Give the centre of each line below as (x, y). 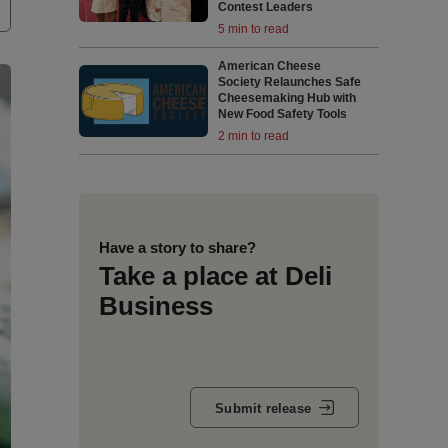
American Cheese (270, 66)
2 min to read (254, 136)
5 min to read (254, 29)
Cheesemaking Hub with (287, 98)
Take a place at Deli (215, 276)
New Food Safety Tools (283, 114)
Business (155, 306)
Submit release (263, 408)
